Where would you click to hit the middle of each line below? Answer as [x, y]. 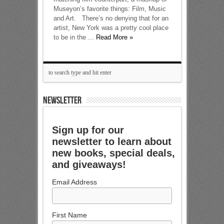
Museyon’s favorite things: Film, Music [109, 9]
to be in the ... [74, 37]
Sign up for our [88, 130]
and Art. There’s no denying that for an [111, 18]
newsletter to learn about [112, 141]
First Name [70, 215]
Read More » [114, 37]
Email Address [75, 182]
